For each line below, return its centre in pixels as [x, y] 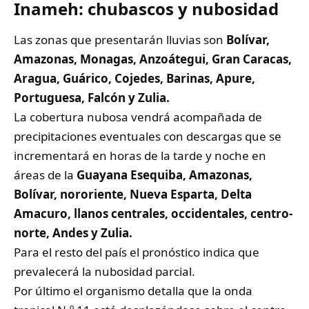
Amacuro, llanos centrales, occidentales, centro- [153, 213]
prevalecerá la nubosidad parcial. [104, 271]
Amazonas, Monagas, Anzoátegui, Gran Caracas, [153, 59]
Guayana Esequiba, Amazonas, [163, 175]
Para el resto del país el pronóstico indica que [137, 252]
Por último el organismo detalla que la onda [133, 290]
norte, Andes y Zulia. [73, 232]
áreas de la [44, 175]
